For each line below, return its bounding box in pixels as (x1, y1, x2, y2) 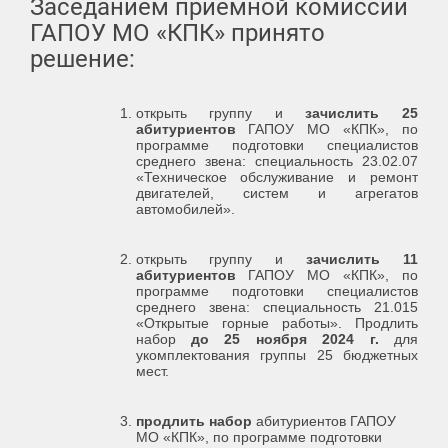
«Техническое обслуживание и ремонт (135, 168, 418, 185)
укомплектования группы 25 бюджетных (135, 346, 418, 363)
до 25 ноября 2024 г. (191, 330, 395, 347)
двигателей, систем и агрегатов (135, 184, 418, 201)
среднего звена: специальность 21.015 (135, 298, 418, 315)
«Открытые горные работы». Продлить (135, 314, 418, 331)
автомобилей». (135, 200, 235, 217)
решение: (30, 45, 135, 74)
